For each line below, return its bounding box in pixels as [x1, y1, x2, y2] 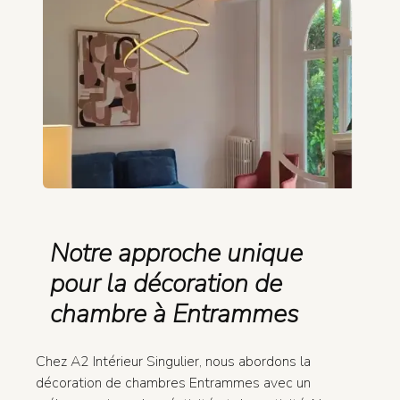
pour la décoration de [50, 265, 282, 301]
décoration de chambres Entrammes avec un [36, 372, 311, 393]
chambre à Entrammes [50, 296, 299, 331]
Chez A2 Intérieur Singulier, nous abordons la [36, 351, 311, 371]
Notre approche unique [50, 235, 303, 271]
